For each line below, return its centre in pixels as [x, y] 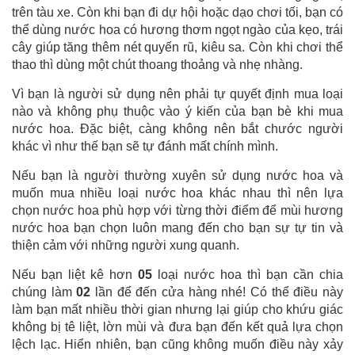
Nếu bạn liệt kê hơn [75, 274]
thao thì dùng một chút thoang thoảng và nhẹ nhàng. [157, 64]
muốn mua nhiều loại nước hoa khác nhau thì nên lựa [177, 193]
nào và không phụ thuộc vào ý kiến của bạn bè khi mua [177, 111]
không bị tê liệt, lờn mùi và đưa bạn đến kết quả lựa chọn [177, 326]
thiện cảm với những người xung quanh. [126, 245]
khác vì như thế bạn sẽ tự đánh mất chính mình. [145, 146]
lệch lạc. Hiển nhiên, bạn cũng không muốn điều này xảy [177, 344]
